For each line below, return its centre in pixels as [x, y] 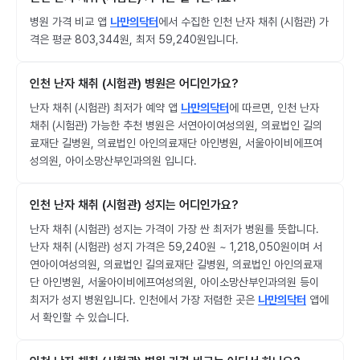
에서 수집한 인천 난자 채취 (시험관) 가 [243, 22]
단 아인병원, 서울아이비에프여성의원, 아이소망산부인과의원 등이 [174, 282]
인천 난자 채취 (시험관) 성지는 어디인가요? [134, 205]
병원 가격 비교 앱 [70, 22]
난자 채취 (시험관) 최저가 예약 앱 [105, 108]
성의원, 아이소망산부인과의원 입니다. [113, 161]
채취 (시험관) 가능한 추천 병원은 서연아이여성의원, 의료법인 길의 [176, 125]
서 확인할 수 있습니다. [80, 317]
